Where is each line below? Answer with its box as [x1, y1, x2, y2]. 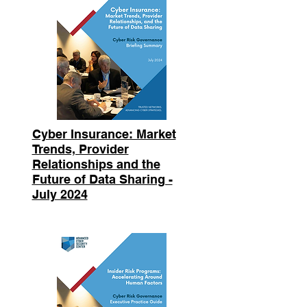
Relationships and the [32, 157, 160, 171]
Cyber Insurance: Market [32, 127, 176, 141]
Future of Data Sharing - [32, 172, 173, 186]
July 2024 [32, 187, 88, 201]
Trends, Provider [32, 142, 129, 156]
